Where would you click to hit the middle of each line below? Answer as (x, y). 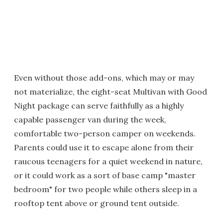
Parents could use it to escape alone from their (104, 147)
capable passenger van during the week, (90, 119)
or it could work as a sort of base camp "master (105, 175)
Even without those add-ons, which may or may (104, 77)
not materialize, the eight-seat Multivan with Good (111, 91)
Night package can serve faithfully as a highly (99, 105)
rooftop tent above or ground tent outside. (97, 203)
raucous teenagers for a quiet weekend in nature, (108, 161)
